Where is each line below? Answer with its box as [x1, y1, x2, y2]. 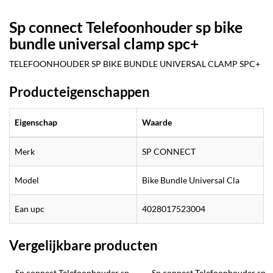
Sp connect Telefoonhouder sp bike [9, 17, 243, 36]
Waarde [142, 116, 172, 127]
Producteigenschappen [9, 83, 150, 100]
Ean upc [15, 203, 44, 214]
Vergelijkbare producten [9, 236, 158, 253]
